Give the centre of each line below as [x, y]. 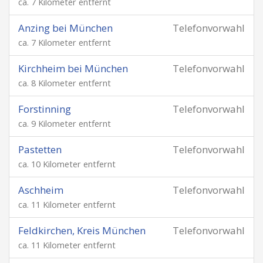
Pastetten [40, 149]
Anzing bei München [65, 28]
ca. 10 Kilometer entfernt [67, 164]
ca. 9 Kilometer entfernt [65, 124]
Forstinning [45, 109]
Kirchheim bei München [73, 68]
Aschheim [41, 190]
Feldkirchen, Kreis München [82, 230]
